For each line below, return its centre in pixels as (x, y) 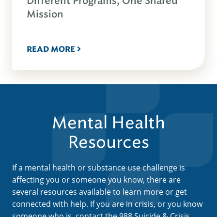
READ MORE (51, 49)
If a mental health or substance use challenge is (99, 167)
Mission (45, 14)
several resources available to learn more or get (100, 192)
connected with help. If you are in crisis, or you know (107, 204)
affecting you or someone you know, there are (96, 179)
